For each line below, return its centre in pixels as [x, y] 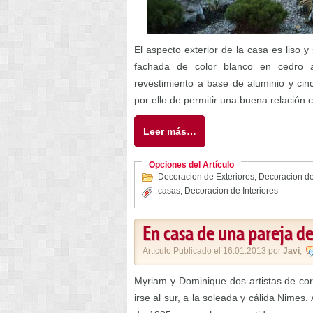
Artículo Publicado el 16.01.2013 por [213, 251]
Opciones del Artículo [191, 165]
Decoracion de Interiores [231, 191]
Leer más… [170, 131]
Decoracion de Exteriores [206, 177]
